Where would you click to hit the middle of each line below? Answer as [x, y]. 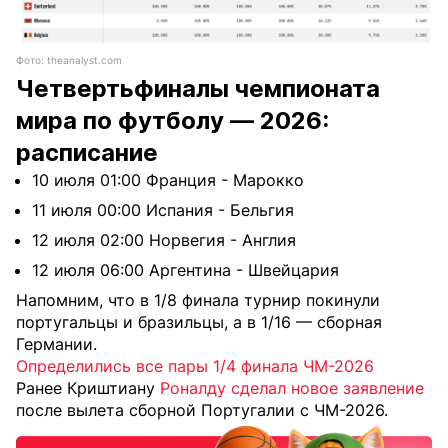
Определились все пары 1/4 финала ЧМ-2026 [195, 366]
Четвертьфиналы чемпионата [198, 89]
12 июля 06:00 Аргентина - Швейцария [185, 270]
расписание [87, 153]
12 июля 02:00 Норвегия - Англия [164, 240]
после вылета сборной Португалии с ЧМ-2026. [202, 410]
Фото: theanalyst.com [69, 60]
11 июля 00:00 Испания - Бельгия [163, 210]
